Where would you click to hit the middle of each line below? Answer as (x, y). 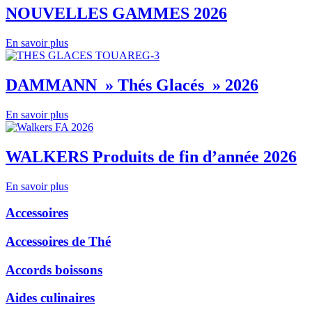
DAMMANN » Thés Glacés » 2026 (132, 85)
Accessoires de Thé (58, 242)
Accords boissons (54, 270)
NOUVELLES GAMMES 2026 (116, 14)
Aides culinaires (50, 298)
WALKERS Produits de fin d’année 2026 (151, 156)
